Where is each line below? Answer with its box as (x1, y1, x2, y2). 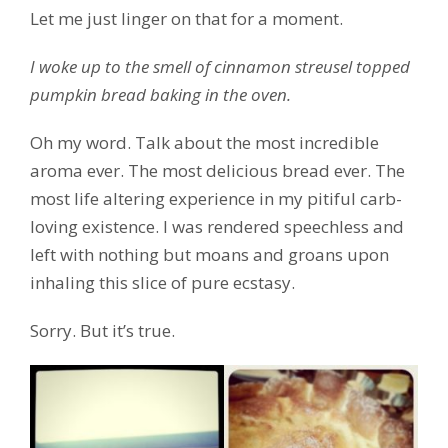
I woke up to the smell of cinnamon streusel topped (30, 54, 410, 78)
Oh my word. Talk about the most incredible (30, 130, 379, 154)
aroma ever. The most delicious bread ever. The (30, 158, 405, 182)
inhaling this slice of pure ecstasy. (30, 270, 295, 294)
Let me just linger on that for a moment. (30, 6, 343, 30)
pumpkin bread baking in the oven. (30, 82, 291, 106)
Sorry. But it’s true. (30, 318, 175, 342)
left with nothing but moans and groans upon (30, 242, 389, 266)
